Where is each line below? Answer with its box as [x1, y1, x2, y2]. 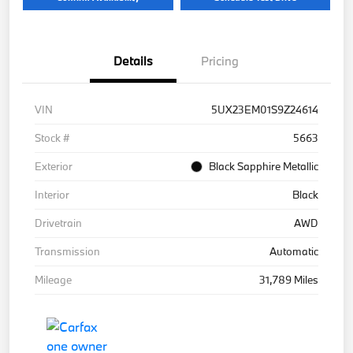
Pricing [201, 52, 239, 69]
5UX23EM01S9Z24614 [211, 102, 318, 117]
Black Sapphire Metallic [209, 158, 318, 173]
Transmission [35, 243, 100, 258]
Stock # [35, 130, 69, 145]
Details [113, 52, 153, 69]
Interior [35, 187, 69, 202]
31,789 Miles [259, 272, 318, 287]
